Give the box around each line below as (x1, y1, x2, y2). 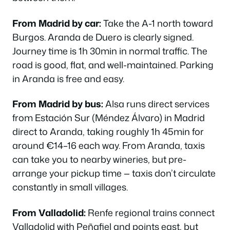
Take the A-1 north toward (101, 16, 213, 30)
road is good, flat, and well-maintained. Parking (12, 57, 214, 71)
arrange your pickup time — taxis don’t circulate (12, 166, 216, 180)
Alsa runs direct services (103, 97, 209, 110)
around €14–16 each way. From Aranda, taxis (12, 139, 205, 152)
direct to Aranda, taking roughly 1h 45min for (12, 125, 204, 138)
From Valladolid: (12, 205, 86, 219)
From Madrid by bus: (12, 97, 103, 110)
